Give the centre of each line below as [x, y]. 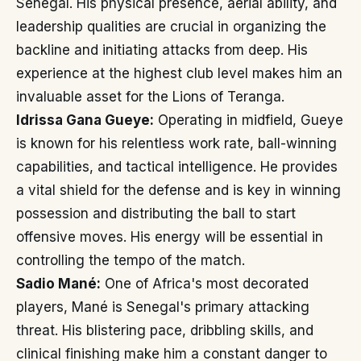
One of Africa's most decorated [205, 284]
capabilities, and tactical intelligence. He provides [177, 167]
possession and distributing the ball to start [156, 214]
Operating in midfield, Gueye [249, 120]
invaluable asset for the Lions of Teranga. [150, 97]
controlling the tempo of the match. [131, 260]
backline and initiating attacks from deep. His [162, 50]
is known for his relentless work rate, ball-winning [176, 143]
